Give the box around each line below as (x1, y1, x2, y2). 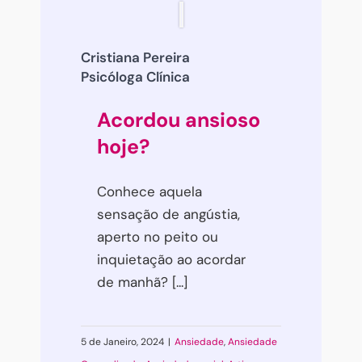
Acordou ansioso (97, 106, 260, 133)
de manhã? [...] (97, 272, 187, 291)
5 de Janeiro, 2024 (81, 335, 164, 348)
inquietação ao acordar (97, 250, 246, 268)
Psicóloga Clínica (81, 67, 190, 86)
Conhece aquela (97, 182, 202, 200)
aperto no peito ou (97, 227, 218, 246)
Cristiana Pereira (81, 48, 190, 66)
